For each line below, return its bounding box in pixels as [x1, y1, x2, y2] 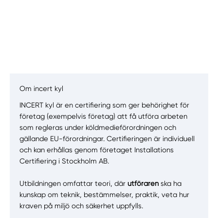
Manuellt [34, 112, 63, 121]
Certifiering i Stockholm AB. [19, 157, 109, 166]
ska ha [159, 179, 182, 188]
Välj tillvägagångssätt [64, 140, 126, 146]
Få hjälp [86, 112, 113, 121]
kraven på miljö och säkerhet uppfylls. [19, 201, 144, 211]
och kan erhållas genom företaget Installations [19, 145, 174, 155]
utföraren [127, 179, 159, 188]
